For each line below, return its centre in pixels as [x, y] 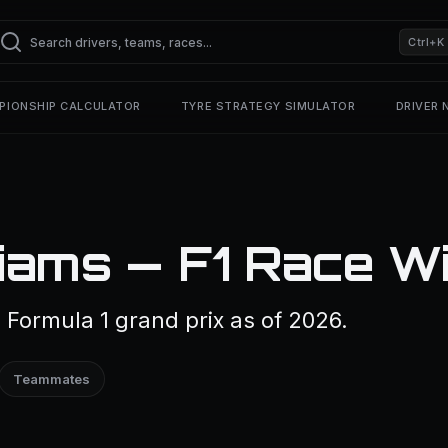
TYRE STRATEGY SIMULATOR [268, 106]
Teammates [51, 379]
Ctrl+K [426, 41]
